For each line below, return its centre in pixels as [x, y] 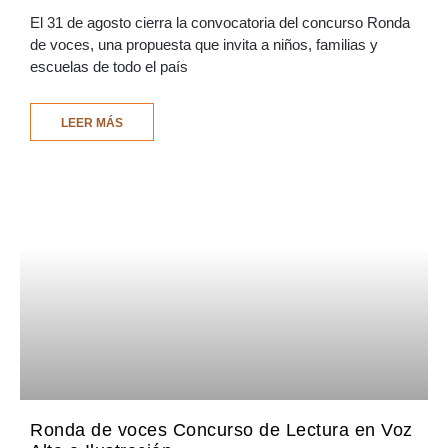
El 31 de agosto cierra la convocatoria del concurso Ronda [220, 23]
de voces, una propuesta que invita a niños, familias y [204, 45]
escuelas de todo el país [109, 67]
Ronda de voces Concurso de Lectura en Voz [221, 430]
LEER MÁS [92, 123]
